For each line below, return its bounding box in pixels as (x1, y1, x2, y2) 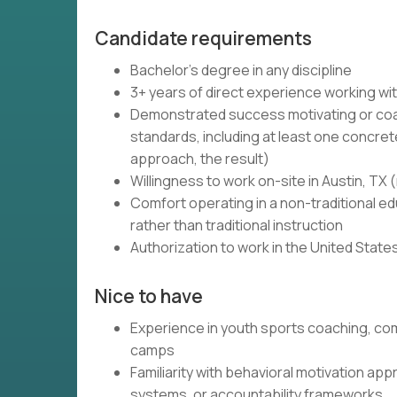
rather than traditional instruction (130, 215, 343, 235)
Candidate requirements (95, 26, 312, 51)
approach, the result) (130, 149, 269, 168)
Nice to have (95, 284, 203, 308)
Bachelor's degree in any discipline (130, 60, 352, 80)
